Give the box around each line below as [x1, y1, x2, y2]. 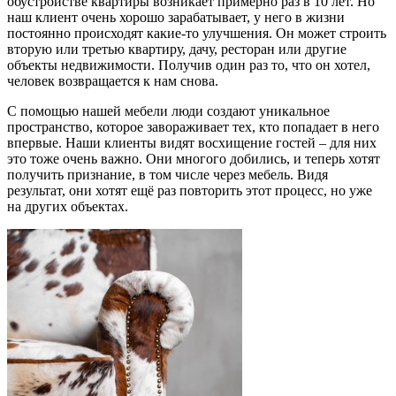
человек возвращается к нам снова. [7, 73, 218, 88]
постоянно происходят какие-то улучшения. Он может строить [7, 26, 386, 41]
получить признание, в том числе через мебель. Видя [7, 167, 328, 182]
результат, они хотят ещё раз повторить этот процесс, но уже [7, 183, 372, 198]
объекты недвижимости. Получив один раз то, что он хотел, [7, 57, 370, 72]
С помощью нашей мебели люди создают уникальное [7, 103, 330, 118]
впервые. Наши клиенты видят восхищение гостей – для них [7, 135, 377, 150]
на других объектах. [7, 199, 128, 214]
